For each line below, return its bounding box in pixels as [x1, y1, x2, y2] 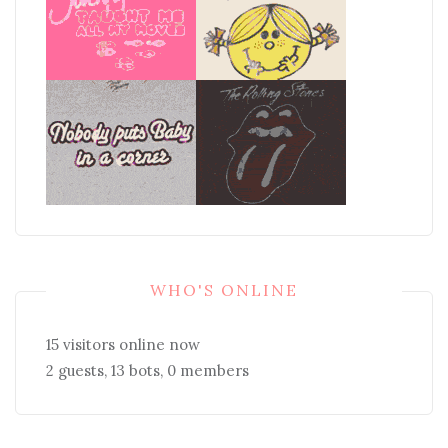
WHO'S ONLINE [150, 279, 298, 300]
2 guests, [46, 360, 107, 380]
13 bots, [111, 360, 163, 380]
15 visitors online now [46, 334, 200, 354]
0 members [167, 360, 249, 380]
